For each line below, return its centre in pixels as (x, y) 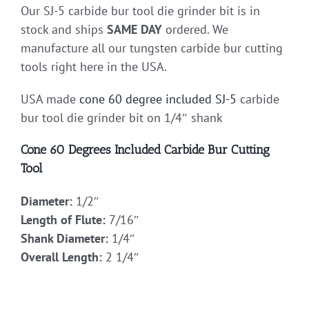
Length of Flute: (63, 219)
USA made (50, 99)
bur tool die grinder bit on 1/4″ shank (122, 117)
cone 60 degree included (146, 99)
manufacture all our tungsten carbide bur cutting (152, 48)
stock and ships (64, 29)
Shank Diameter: (64, 238)
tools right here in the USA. (94, 66)
